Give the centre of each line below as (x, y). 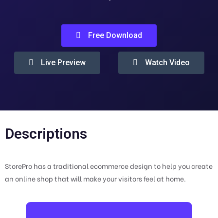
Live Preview (63, 63)
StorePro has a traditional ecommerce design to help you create (109, 166)
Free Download (115, 36)
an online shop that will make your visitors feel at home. (95, 179)
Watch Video (167, 63)
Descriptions (46, 134)
